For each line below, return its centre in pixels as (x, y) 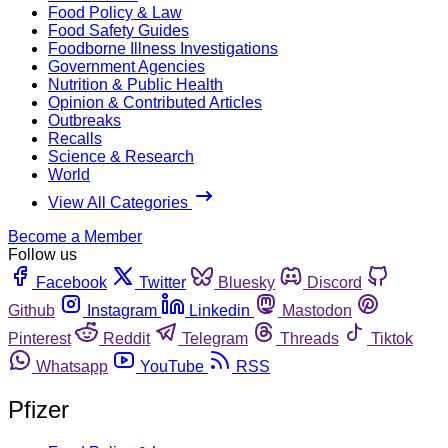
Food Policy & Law (115, 12)
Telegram (215, 338)
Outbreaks (84, 120)
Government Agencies (126, 66)
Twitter (162, 282)
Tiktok (392, 338)
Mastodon (317, 310)
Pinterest (39, 338)
